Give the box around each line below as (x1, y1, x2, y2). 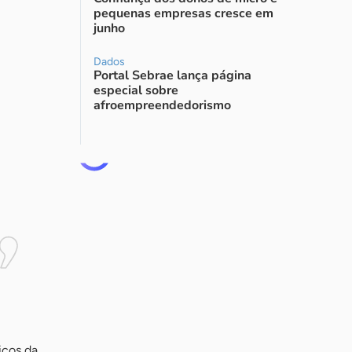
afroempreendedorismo (93, 97, 231, 114)
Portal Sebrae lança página (93, 67, 251, 84)
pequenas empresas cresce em (93, 5, 273, 22)
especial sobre (93, 82, 178, 99)
